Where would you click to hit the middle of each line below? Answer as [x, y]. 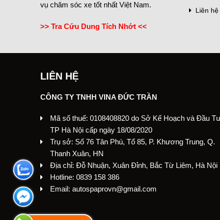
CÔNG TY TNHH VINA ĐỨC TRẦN [99, 97]
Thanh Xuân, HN [77, 153]
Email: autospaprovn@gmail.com [103, 189]
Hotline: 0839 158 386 [85, 177]
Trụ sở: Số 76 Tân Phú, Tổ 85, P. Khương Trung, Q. [133, 142]
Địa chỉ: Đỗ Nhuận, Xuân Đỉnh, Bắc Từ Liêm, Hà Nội [134, 165]
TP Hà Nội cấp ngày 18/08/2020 [101, 130]
